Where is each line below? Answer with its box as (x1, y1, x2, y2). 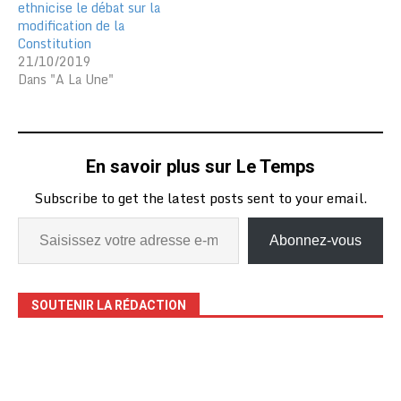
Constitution (18, 32, 91, 54)
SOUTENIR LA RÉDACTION (31, 297, 186, 312)
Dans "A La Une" (18, 68, 114, 90)
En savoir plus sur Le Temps (86, 155, 315, 177)
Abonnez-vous (269, 232, 362, 248)
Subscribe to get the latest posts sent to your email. (34, 186, 367, 209)
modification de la (18, 14, 124, 36)
